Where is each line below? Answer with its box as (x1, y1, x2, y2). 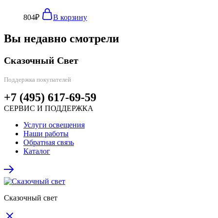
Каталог (23, 146, 50, 155)
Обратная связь (23, 138, 74, 146)
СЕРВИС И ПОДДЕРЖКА (4, 104, 93, 112)
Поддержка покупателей (4, 75, 71, 83)
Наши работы (23, 129, 69, 138)
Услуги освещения (23, 120, 85, 129)
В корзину (53, 13, 87, 21)
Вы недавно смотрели (4, 32, 119, 45)
